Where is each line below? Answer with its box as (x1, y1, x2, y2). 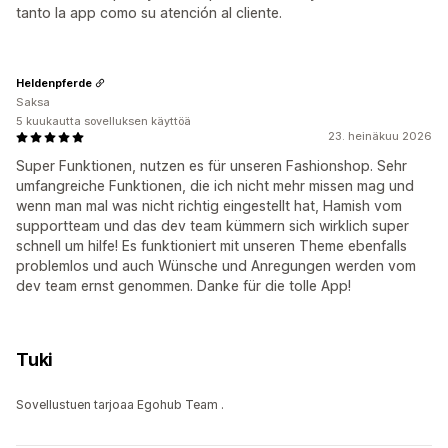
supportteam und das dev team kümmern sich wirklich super (16, 217, 409, 235)
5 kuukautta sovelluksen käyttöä (16, 114, 191, 129)
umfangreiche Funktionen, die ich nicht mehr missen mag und (16, 177, 414, 195)
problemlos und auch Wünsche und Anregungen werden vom (16, 257, 416, 275)
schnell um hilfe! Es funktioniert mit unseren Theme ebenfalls (16, 237, 407, 255)
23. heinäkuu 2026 (328, 129, 432, 144)
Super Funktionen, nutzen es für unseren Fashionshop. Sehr (16, 157, 407, 175)
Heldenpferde (16, 75, 92, 90)
